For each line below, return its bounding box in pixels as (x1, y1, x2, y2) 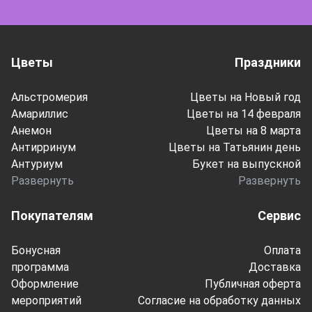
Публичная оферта (205, 277, 301, 290)
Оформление (11, 277, 79, 290)
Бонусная (11, 244, 61, 257)
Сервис (258, 208, 301, 223)
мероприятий (11, 294, 81, 307)
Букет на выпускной (192, 157, 301, 171)
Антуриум (11, 157, 63, 171)
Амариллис (11, 107, 68, 120)
